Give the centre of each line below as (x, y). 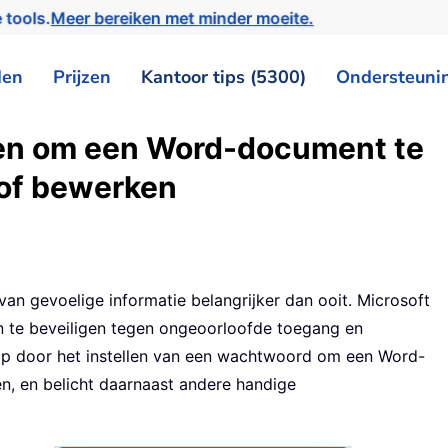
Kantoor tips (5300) (223, 76)
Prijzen (82, 76)
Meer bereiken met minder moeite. (186, 17)
